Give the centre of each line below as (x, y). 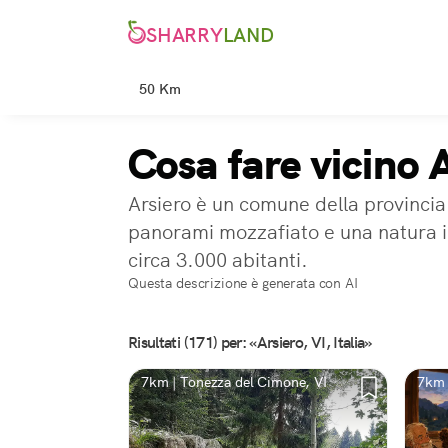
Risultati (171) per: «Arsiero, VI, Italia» (250, 342)
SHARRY (184, 35)
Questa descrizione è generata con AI (243, 283)
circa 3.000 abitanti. (218, 260)
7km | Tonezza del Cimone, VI (234, 382)
